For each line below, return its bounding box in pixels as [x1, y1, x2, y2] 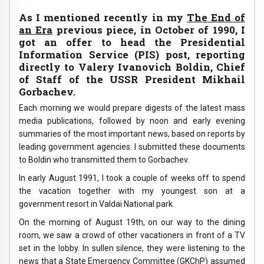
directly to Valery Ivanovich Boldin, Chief [19, 60, 245, 74]
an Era [19, 22, 53, 37]
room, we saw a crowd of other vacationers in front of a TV [19, 230, 245, 240]
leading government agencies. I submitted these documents [19, 142, 245, 152]
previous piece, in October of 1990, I [52, 22, 245, 37]
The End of [186, 10, 245, 24]
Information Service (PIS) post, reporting [19, 47, 245, 61]
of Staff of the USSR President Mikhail [19, 72, 245, 86]
